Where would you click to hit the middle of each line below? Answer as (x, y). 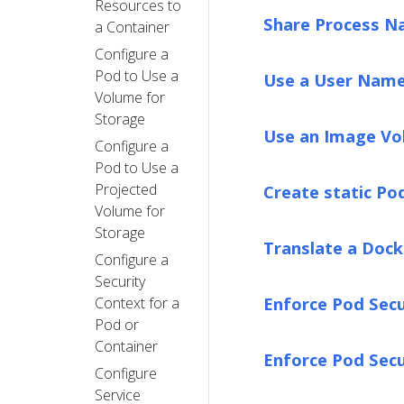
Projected (126, 189)
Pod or (117, 324)
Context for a (137, 303)
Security (120, 281)
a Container (132, 27)
